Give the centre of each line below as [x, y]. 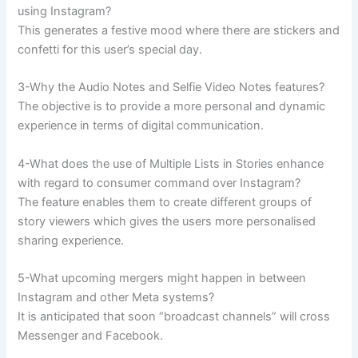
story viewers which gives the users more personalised [167, 221]
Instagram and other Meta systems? [116, 297]
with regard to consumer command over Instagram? [159, 183]
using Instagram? [65, 11]
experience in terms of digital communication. [141, 126]
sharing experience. [71, 240]
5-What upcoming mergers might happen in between [162, 278]
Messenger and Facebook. [91, 336]
